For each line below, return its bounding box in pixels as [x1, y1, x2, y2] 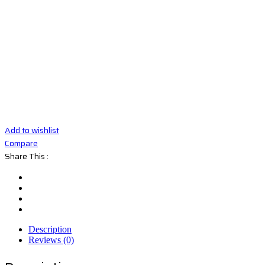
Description [28, 224, 72, 234]
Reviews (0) [28, 234, 74, 245]
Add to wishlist [5, 123, 59, 137]
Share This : [5, 149, 49, 163]
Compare [5, 136, 38, 150]
